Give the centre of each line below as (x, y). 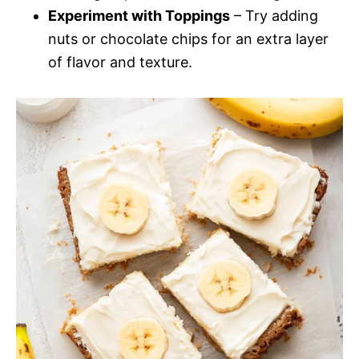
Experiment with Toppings (139, 15)
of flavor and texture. (120, 62)
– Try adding (274, 15)
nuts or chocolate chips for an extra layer (188, 38)
